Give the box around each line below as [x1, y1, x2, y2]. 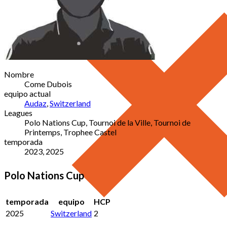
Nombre [4, 69, 34, 79]
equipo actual [4, 88, 51, 98]
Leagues [4, 107, 32, 118]
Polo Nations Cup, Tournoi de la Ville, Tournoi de [24, 117, 191, 127]
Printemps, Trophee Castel [24, 127, 117, 137]
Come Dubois [24, 79, 72, 89]
